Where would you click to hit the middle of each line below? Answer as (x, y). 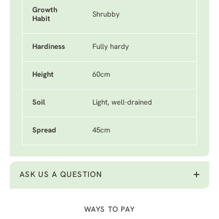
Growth (45, 11)
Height (43, 75)
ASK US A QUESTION (61, 175)
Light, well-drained (122, 103)
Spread (44, 131)
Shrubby (106, 15)
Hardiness (49, 47)
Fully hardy (111, 47)
